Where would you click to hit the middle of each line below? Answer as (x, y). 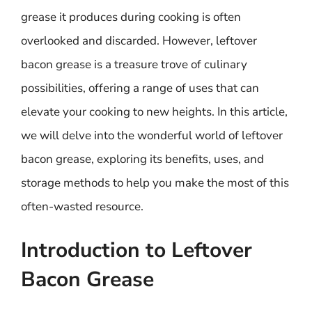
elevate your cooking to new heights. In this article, (154, 111)
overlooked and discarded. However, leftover (139, 40)
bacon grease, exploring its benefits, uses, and (142, 159)
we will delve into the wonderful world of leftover (152, 135)
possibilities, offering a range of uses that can (140, 88)
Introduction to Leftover (136, 250)
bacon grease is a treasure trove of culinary (134, 64)
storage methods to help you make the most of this (155, 182)
